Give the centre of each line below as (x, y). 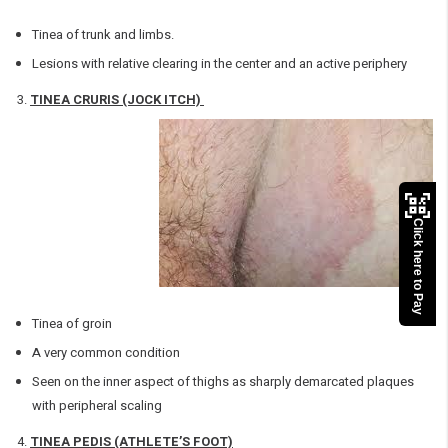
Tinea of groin (72, 323)
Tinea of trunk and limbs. (103, 34)
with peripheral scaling (97, 405)
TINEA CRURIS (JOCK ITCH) (117, 99)
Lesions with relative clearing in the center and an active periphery (219, 63)
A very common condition (106, 352)
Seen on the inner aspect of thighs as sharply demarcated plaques (223, 381)
